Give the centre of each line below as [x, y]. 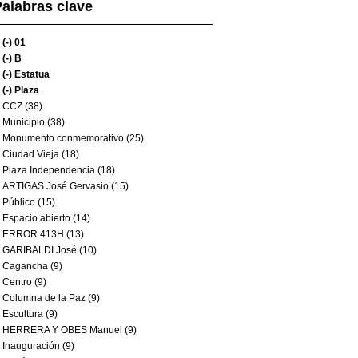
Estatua [31, 74]
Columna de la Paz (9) [51, 298]
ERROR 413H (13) [43, 234]
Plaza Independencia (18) [59, 170]
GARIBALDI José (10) [50, 250]
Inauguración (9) [38, 346]
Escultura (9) [30, 314]
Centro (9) [24, 282]
